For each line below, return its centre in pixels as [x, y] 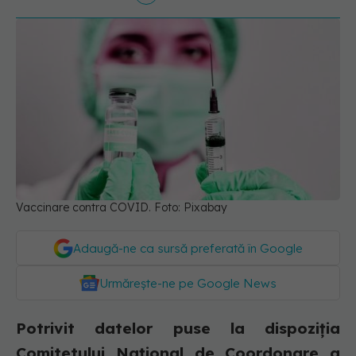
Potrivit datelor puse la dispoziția [178, 329]
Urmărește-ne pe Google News [188, 284]
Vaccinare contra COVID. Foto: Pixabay [122, 208]
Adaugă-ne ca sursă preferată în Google [188, 249]
